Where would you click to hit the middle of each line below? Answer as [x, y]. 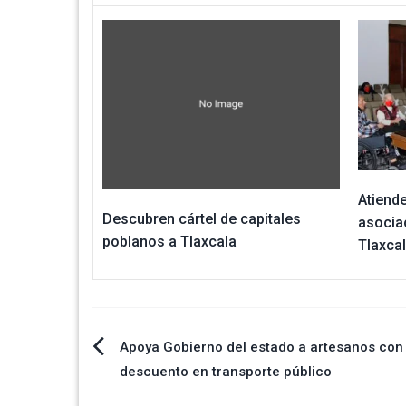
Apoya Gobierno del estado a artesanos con [261, 348]
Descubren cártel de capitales [202, 219]
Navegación [163, 355]
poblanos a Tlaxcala [169, 242]
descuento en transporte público [226, 372]
